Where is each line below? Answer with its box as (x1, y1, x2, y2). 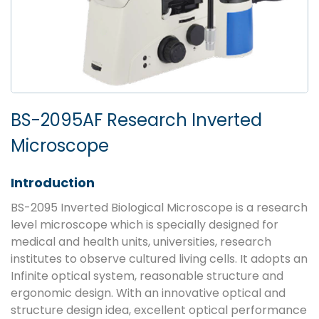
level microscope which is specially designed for (11, 216, 278, 234)
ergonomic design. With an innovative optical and (11, 285, 286, 302)
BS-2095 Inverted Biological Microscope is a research (11, 199, 308, 216)
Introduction (11, 174, 95, 192)
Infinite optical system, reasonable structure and (11, 268, 283, 285)
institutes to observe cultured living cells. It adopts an (11, 251, 308, 268)
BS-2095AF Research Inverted (11, 108, 262, 132)
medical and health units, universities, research (11, 234, 271, 251)
